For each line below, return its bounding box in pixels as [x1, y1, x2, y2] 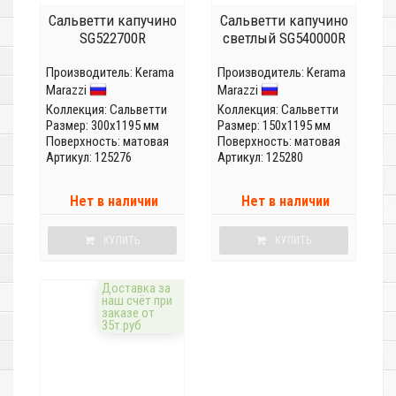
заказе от [101, 305, 155, 322]
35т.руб [101, 317, 141, 334]
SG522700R [79, 29, 146, 48]
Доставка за [101, 280, 171, 297]
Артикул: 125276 [46, 149, 132, 166]
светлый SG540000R [222, 29, 346, 48]
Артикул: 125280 [217, 149, 303, 166]
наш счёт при [101, 293, 172, 309]
